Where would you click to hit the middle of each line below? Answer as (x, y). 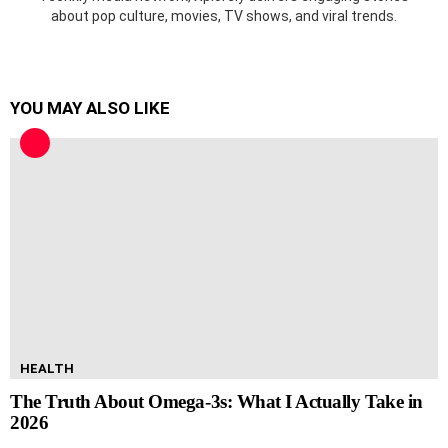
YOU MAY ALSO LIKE (90, 107)
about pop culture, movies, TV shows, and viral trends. (224, 15)
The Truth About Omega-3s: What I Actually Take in (216, 401)
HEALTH (47, 368)
